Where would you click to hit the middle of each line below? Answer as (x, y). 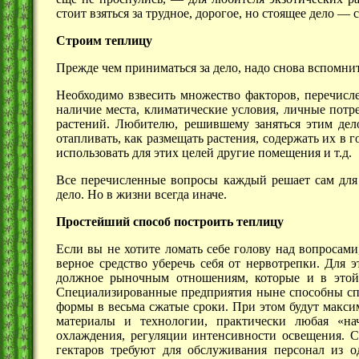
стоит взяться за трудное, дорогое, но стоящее (183, 13)
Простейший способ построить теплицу (170, 221)
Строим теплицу (104, 40)
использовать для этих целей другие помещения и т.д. (204, 152)
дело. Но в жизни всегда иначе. (141, 194)
